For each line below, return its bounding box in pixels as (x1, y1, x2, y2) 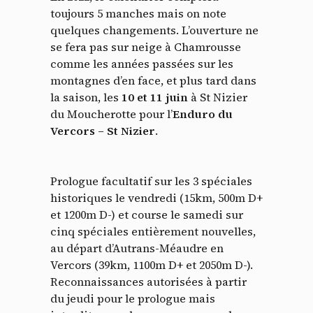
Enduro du (173, 105, 233, 122)
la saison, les (50, 89, 122, 105)
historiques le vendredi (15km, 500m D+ (50, 189, 263, 205)
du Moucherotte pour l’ (50, 105, 173, 122)
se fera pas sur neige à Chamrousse (50, 38, 241, 54)
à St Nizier (191, 89, 247, 105)
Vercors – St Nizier (50, 122, 155, 138)
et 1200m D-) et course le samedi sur (50, 206, 243, 222)
